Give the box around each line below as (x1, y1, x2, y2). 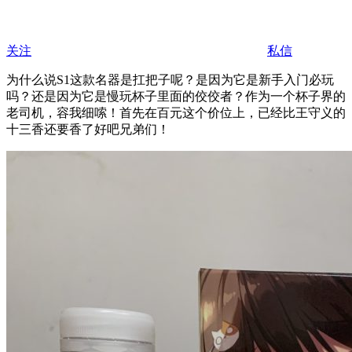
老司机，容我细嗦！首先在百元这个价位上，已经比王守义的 (6, 105, 346, 119)
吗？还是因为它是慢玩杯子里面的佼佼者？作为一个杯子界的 (6, 89, 346, 103)
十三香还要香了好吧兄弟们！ (6, 122, 170, 136)
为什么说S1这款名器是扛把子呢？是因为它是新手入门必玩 (6, 72, 334, 86)
